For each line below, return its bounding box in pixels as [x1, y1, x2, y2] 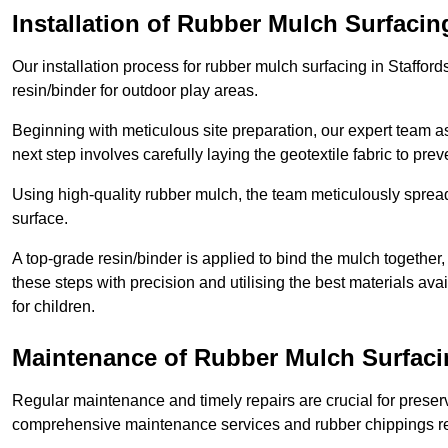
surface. [12, 210, 68, 228]
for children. [12, 298, 95, 316]
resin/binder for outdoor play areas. [12, 82, 258, 100]
